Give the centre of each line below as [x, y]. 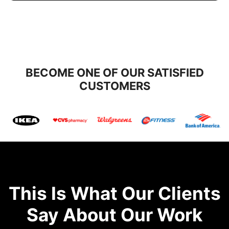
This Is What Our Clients [114, 193]
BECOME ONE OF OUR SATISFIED [114, 72]
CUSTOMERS [114, 86]
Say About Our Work [114, 215]
